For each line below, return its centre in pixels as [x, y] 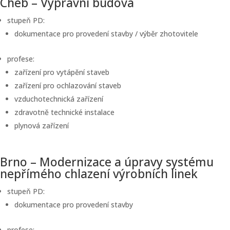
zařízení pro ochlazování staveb [68, 85]
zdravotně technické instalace [64, 112]
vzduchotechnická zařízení [59, 99]
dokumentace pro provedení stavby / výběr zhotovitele [106, 34]
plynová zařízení [42, 126]
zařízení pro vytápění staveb [62, 72]
